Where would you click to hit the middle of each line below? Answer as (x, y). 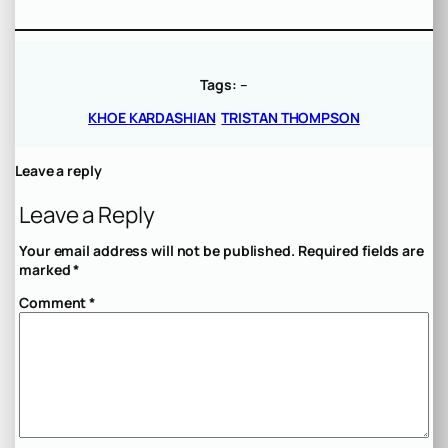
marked (46, 270)
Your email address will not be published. (157, 251)
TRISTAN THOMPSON (290, 118)
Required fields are (360, 251)
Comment (54, 303)
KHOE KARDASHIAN (152, 118)
